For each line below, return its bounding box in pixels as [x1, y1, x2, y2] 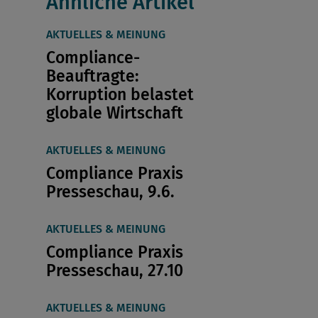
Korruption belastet [45, 84, 194, 105]
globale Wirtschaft [45, 103, 183, 124]
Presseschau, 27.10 [45, 261, 183, 281]
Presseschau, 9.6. [45, 182, 175, 202]
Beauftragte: [45, 66, 139, 87]
